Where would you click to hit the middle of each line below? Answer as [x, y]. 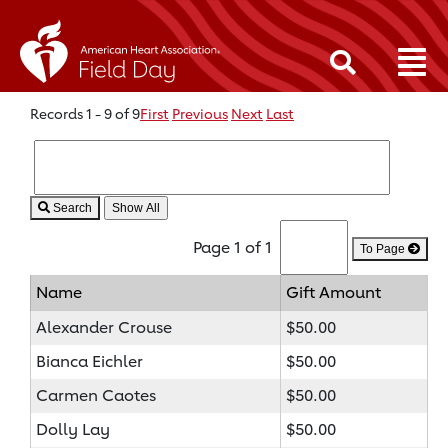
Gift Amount [333, 292]
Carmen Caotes [96, 395]
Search [71, 207]
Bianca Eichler [89, 361]
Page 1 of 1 [234, 247]
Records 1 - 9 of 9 [85, 113]
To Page [384, 248]
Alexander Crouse [104, 327]
